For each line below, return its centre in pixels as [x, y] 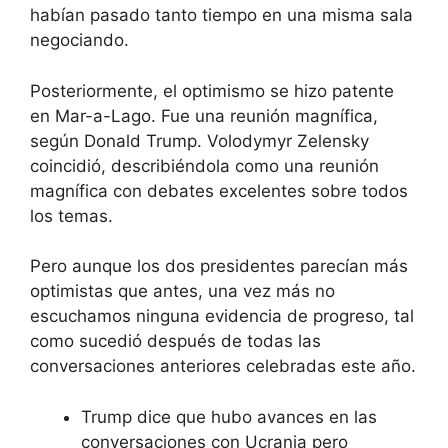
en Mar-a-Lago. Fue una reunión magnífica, [204, 115]
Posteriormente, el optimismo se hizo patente [212, 90]
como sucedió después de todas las [175, 341]
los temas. [71, 215]
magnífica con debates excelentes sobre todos [219, 190]
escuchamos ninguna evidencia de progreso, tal [222, 316]
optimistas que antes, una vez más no [182, 291]
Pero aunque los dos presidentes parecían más [219, 266]
